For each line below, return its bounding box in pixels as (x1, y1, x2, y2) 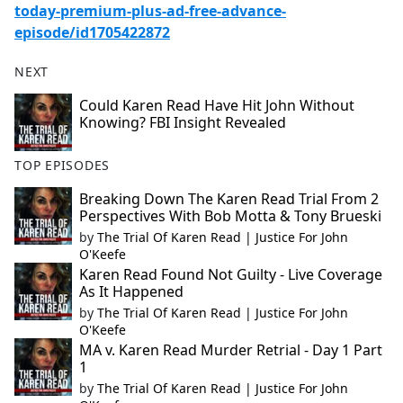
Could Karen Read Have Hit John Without (79, 95, 354, 116)
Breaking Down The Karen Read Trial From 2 (79, 189, 379, 210)
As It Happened (79, 282, 184, 302)
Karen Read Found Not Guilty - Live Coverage (79, 264, 382, 285)
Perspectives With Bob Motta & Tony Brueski (79, 206, 381, 227)
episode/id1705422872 (14, 22, 170, 43)
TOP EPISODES (14, 157, 111, 175)
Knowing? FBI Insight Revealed (79, 112, 286, 133)
